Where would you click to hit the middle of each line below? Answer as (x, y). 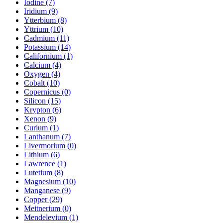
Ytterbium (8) (45, 20)
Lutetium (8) (44, 172)
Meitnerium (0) (48, 208)
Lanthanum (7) (47, 136)
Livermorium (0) (50, 145)
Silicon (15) (42, 101)
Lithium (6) (42, 154)
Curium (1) (41, 127)
